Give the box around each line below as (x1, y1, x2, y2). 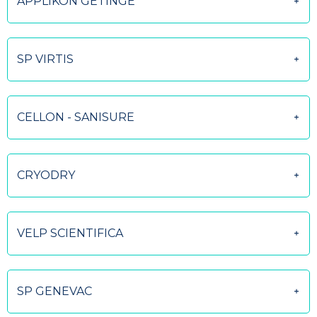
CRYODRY (17, 168, 75, 182)
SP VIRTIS (17, 52, 74, 66)
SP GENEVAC (17, 284, 92, 298)
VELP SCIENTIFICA (17, 226, 123, 240)
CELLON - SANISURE (17, 110, 134, 124)
